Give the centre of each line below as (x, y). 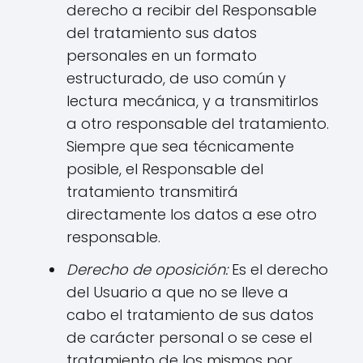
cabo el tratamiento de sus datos (190, 315)
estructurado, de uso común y (176, 78)
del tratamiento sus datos (162, 33)
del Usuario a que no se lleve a (177, 292)
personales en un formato (162, 56)
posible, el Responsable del (165, 169)
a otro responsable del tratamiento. (198, 124)
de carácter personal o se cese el (189, 337)
